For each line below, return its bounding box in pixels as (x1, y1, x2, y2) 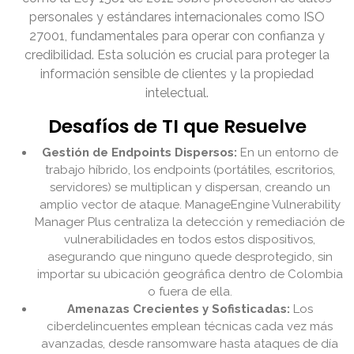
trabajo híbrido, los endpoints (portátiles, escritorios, (44, 163, 335, 178)
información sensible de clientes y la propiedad (40, 66, 314, 82)
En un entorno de (236, 145, 338, 160)
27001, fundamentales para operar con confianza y (29, 28, 325, 44)
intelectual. (145, 85, 209, 101)
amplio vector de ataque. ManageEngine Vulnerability (39, 198, 341, 213)
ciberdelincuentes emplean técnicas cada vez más (47, 319, 333, 334)
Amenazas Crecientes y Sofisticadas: (66, 302, 290, 317)
